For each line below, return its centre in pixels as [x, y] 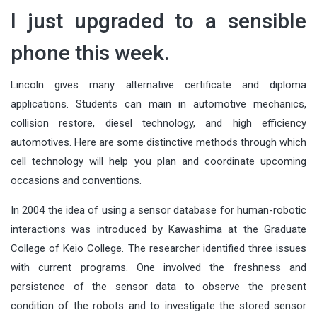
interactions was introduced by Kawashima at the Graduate [158, 229]
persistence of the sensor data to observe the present [158, 286]
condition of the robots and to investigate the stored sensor [158, 305]
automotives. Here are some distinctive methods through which [158, 142]
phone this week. [90, 52]
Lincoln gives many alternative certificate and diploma [158, 85]
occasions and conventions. [76, 180]
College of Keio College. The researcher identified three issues [158, 248]
